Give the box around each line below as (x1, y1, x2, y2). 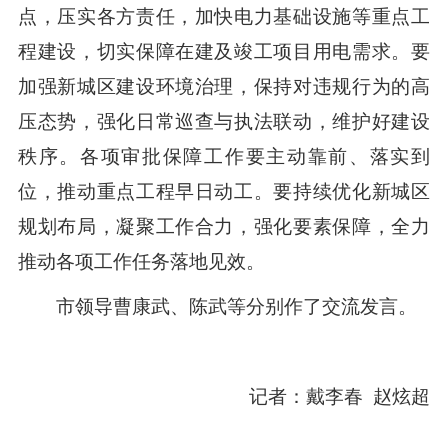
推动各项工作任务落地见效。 (17, 251, 265, 273)
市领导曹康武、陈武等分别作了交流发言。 (17, 296, 422, 318)
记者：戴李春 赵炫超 (211, 386, 431, 408)
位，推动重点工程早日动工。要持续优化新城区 (17, 181, 431, 203)
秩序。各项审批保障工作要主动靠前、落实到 (17, 146, 431, 168)
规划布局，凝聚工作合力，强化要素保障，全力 (17, 216, 431, 238)
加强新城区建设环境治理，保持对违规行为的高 (17, 76, 431, 98)
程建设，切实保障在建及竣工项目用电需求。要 (17, 41, 431, 63)
